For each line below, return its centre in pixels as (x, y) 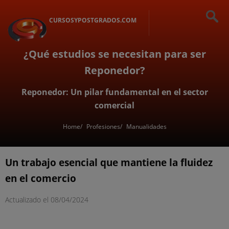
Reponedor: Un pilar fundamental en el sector (114, 92)
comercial (114, 106)
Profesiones (103, 126)
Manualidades (146, 126)
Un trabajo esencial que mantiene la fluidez (109, 163)
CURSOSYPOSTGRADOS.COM (93, 20)
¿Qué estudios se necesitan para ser (114, 54)
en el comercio (41, 178)
